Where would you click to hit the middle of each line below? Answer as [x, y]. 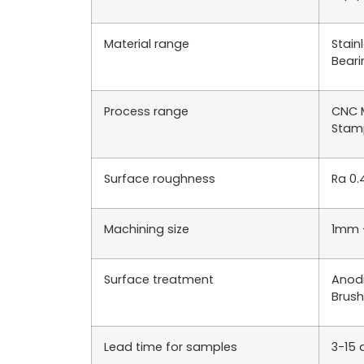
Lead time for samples [171, 347]
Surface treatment [159, 279]
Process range [146, 111]
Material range [147, 44]
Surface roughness [160, 179]
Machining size [147, 229]
